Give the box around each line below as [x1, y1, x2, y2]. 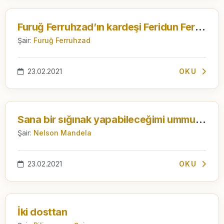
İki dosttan [17, 205, 67, 218]
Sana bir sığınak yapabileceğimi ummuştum [195, 113, 206, 125]
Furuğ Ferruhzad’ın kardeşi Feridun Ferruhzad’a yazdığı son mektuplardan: [194, 20, 205, 33]
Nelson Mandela [33, 128, 91, 137]
